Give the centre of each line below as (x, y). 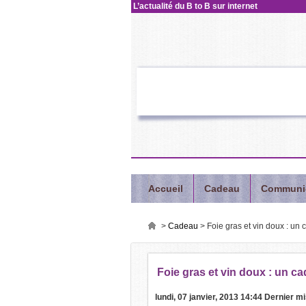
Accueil (166, 189)
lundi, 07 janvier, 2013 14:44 (209, 297)
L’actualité (153, 6)
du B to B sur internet (215, 6)
